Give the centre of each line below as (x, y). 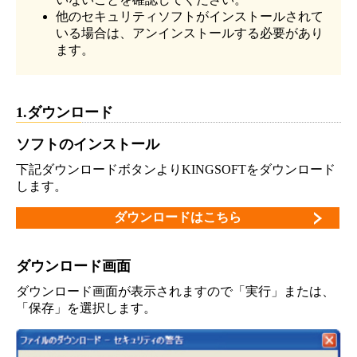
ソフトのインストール (88, 144)
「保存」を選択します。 (86, 308)
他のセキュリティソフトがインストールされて (190, 16)
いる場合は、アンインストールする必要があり (190, 33)
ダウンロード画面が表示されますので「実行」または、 (175, 291)
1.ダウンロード (65, 112)
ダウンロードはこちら (177, 217)
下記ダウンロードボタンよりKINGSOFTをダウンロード (176, 169)
